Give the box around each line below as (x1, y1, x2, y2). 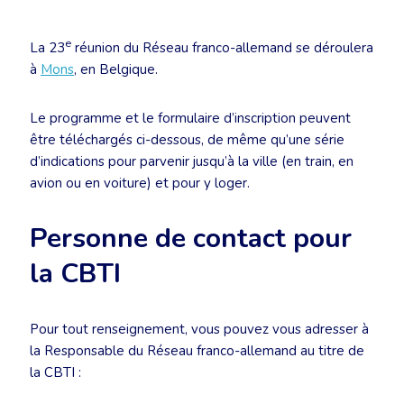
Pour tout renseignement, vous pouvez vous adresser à (30, 320, 369, 338)
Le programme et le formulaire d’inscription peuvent (30, 109, 351, 127)
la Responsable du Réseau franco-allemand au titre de (30, 342, 364, 360)
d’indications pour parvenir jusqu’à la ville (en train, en (30, 152, 353, 170)
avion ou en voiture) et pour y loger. (30, 174, 250, 192)
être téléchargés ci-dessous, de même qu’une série (30, 131, 344, 149)
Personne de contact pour (30, 220, 352, 257)
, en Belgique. (74, 60, 158, 78)
